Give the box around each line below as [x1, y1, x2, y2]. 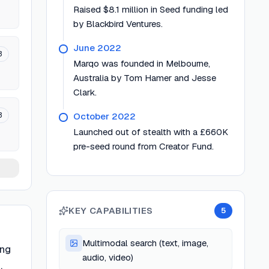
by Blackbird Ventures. [73, 18, 163, 29]
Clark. [73, 86, 97, 98]
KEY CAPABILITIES [68, 205, 153, 216]
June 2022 [73, 42, 122, 53]
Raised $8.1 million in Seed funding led [73, 4, 229, 15]
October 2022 [73, 110, 136, 122]
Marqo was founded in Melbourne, [73, 58, 211, 69]
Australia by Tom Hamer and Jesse [73, 72, 217, 83]
